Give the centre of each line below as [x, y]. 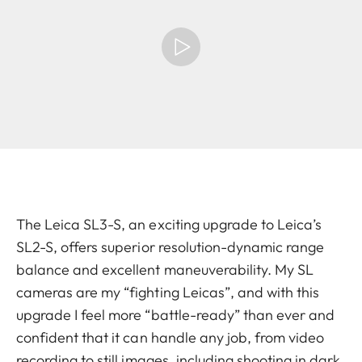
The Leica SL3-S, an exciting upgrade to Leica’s [169, 224]
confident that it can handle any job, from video [170, 337]
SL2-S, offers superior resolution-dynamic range [170, 246]
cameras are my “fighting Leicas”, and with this [168, 292]
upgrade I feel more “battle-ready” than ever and [176, 314]
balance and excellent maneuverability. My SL [165, 269]
